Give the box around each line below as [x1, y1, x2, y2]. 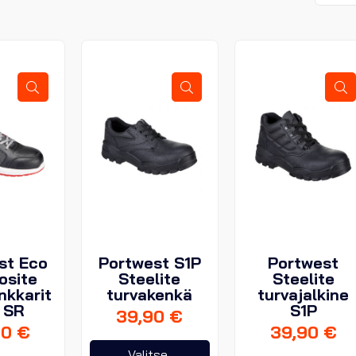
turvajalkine [257, 284, 350, 304]
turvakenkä [106, 284, 193, 304]
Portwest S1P [98, 252, 201, 273]
